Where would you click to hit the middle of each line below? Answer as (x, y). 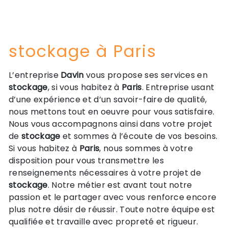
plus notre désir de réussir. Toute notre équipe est (112, 209)
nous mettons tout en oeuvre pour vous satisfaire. (112, 112)
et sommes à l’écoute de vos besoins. (139, 136)
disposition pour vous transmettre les (86, 161)
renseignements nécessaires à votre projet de (105, 173)
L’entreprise (35, 75)
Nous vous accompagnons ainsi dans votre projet (111, 124)
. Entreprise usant (178, 87)
